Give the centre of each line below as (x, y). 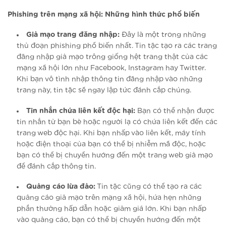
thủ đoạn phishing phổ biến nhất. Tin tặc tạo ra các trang (117, 46)
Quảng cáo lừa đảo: (61, 186)
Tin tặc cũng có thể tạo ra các (149, 186)
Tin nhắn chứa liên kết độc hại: (81, 111)
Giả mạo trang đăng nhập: (73, 35)
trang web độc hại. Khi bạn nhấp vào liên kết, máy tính (111, 133)
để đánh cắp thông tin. (56, 166)
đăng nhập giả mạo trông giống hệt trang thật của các (112, 57)
